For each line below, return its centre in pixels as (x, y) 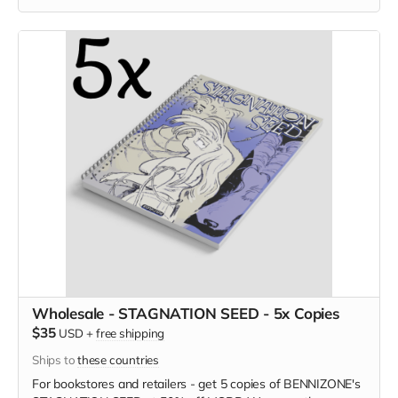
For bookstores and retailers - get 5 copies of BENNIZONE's (196, 384)
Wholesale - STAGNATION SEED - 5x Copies (186, 313)
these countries (118, 360)
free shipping (130, 333)
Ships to (55, 360)
